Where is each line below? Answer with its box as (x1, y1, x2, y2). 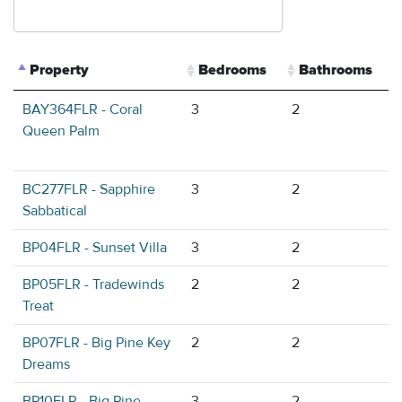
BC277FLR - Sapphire (22, 180, 155, 199)
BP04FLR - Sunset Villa (22, 239, 167, 258)
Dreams (22, 355, 70, 374)
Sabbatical (22, 202, 87, 221)
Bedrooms (198, 61, 267, 80)
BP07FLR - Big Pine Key (22, 334, 170, 353)
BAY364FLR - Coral (22, 100, 143, 119)
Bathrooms (299, 61, 372, 80)
